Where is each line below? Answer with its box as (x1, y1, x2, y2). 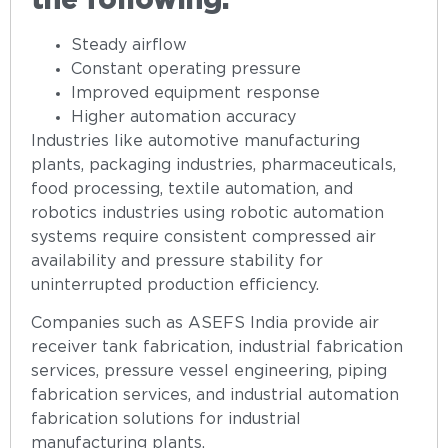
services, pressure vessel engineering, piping (31, 364, 387, 380)
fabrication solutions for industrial (31, 412, 301, 428)
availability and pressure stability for (31, 253, 323, 269)
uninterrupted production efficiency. (31, 277, 319, 293)
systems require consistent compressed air (31, 229, 376, 245)
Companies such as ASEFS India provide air (31, 316, 379, 332)
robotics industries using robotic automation (31, 205, 384, 221)
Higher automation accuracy (71, 109, 296, 125)
